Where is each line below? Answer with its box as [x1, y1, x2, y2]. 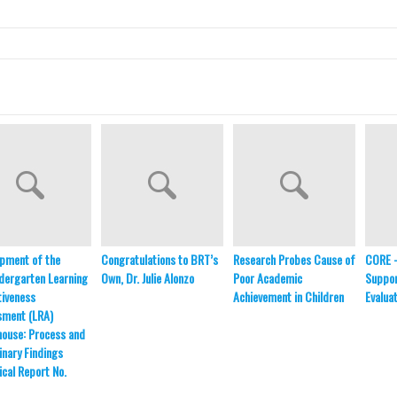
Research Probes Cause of [233, 250, 355, 269]
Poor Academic [233, 269, 302, 287]
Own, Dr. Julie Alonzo [101, 269, 194, 287]
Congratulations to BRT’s [101, 250, 218, 269]
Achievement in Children [233, 287, 344, 306]
